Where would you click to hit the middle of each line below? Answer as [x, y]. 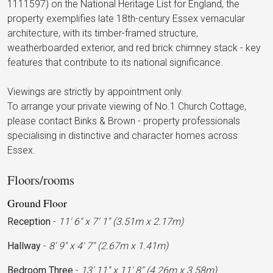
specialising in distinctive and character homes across [122, 136]
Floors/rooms [41, 180]
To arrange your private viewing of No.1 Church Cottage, [127, 106]
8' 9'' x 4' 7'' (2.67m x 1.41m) [108, 246]
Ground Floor [37, 203]
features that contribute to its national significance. [115, 62]
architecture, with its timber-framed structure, [103, 33]
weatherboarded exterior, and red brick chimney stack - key [134, 48]
